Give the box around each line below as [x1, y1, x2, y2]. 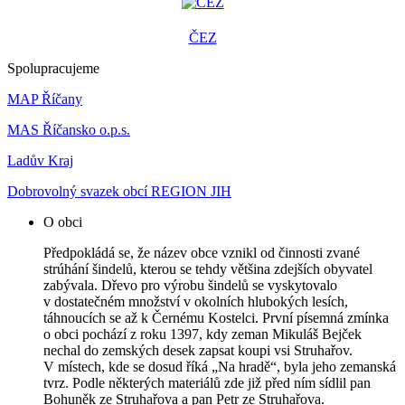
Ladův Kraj [7, 153, 73, 169]
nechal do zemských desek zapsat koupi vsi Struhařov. [43, 343, 353, 359]
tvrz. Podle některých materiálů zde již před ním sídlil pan [43, 375, 371, 391]
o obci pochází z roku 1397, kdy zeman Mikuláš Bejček [43, 326, 362, 343]
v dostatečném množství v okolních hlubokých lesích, [43, 294, 348, 310]
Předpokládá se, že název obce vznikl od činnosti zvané [43, 245, 360, 261]
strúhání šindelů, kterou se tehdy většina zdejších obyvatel [43, 261, 372, 278]
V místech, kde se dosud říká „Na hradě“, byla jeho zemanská [43, 359, 396, 375]
